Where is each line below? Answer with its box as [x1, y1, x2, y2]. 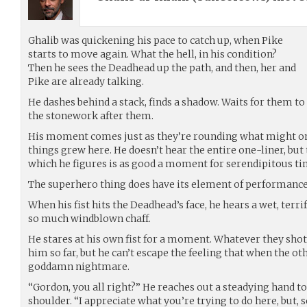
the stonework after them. [28, 110, 153, 122]
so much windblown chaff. [28, 212, 151, 225]
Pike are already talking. [28, 75, 144, 88]
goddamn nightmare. [28, 260, 130, 273]
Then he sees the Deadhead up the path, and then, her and [28, 62, 296, 74]
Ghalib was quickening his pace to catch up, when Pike [28, 34, 283, 47]
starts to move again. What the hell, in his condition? [28, 48, 277, 60]
